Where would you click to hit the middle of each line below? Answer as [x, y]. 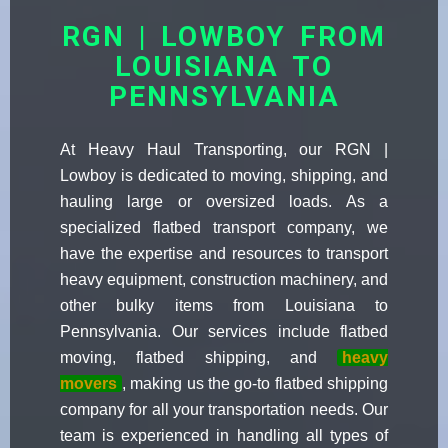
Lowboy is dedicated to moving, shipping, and [224, 176]
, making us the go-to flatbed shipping [255, 384]
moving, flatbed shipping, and [198, 358]
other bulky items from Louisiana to [224, 306]
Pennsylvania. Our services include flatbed [224, 332]
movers [88, 384]
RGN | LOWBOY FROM [224, 37]
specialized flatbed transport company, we [224, 228]
